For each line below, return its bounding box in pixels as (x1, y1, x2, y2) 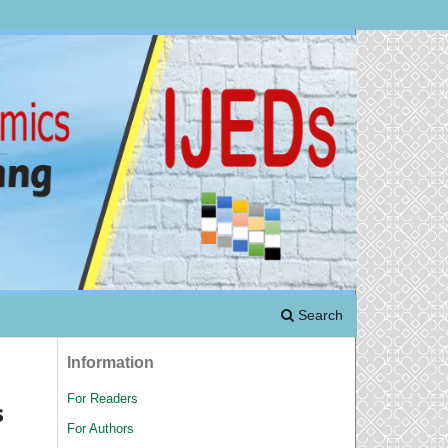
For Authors (67, 421, 134, 437)
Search (294, 306, 343, 323)
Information (67, 353, 154, 371)
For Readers (67, 390, 138, 406)
